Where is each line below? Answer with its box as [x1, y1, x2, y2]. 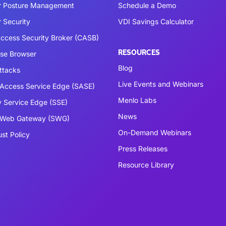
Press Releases [118, 144, 167, 153]
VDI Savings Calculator [118, 17, 194, 26]
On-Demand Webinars [118, 128, 191, 137]
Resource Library [118, 160, 174, 169]
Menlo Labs [118, 95, 156, 104]
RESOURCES [118, 48, 160, 56]
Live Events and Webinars [118, 79, 203, 88]
